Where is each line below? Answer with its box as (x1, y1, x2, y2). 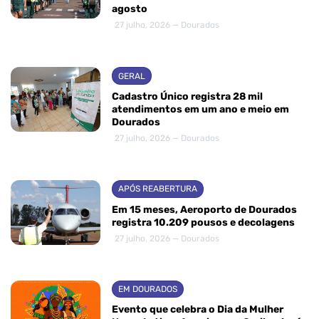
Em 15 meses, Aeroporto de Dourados (112, 203, 297, 216)
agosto (112, 3, 147, 16)
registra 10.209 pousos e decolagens (112, 216, 295, 229)
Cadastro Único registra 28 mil (112, 90, 263, 103)
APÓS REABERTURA (118, 184, 197, 194)
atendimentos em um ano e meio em (112, 103, 289, 115)
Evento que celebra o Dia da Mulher (112, 303, 283, 316)
